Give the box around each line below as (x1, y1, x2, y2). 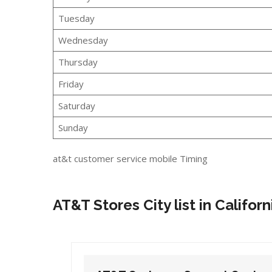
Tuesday (58, 12, 95, 24)
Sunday (58, 121, 88, 134)
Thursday (58, 55, 98, 68)
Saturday (58, 99, 95, 112)
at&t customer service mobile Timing (53, 152, 208, 165)
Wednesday (58, 33, 108, 46)
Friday (58, 77, 84, 90)
